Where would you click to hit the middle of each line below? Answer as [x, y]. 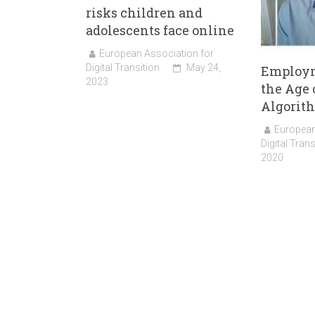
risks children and [144, 12]
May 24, [204, 67]
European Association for [156, 53]
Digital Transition [123, 67]
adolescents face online [160, 30]
